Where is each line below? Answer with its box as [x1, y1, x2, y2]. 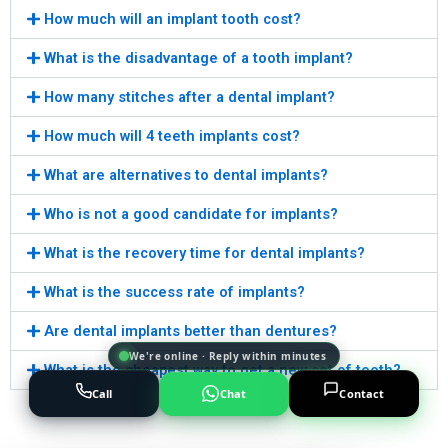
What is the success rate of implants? [43, 282, 305, 301]
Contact [339, 385, 385, 401]
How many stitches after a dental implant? [43, 87, 335, 106]
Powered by [164, 422, 216, 435]
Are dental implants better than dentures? [43, 321, 337, 340]
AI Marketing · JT [216, 422, 284, 435]
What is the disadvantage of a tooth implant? [43, 48, 353, 67]
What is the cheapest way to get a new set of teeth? [43, 360, 401, 379]
